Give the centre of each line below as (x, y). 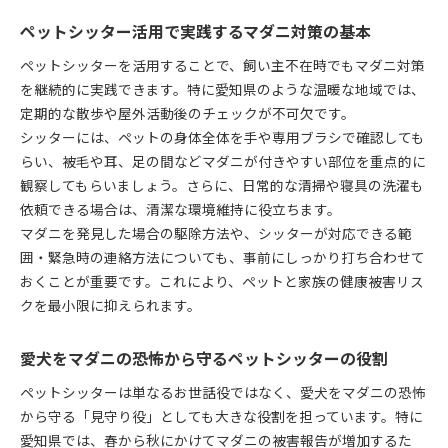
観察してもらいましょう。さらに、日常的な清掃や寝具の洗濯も (222, 184)
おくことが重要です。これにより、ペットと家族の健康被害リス (222, 280)
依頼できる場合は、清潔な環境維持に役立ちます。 (180, 208)
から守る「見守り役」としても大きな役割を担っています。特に (221, 415)
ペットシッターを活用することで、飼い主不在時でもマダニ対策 (222, 64)
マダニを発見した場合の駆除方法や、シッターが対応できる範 (216, 232)
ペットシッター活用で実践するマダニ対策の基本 (195, 31)
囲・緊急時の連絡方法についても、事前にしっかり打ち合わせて (222, 256)
